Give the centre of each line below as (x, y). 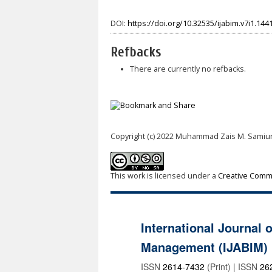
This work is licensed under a (164, 176)
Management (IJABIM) (204, 247)
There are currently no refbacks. (188, 69)
